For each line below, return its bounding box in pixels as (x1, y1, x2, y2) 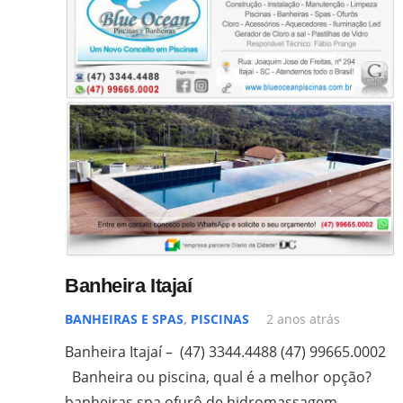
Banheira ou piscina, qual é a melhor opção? (65, 366, 372, 387)
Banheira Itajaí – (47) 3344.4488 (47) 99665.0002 (65, 341, 393, 362)
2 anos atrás (266, 309, 341, 327)
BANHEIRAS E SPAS (65, 309, 184, 327)
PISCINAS (191, 309, 249, 327)
